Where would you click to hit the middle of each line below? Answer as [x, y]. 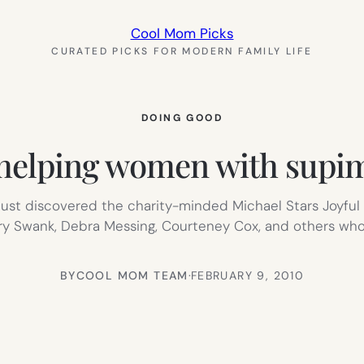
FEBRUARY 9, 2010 [247, 275]
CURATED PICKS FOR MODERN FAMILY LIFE [182, 51]
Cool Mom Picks [182, 33]
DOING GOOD [182, 118]
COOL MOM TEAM [132, 275]
